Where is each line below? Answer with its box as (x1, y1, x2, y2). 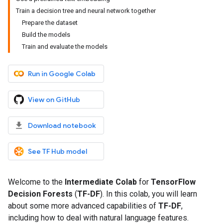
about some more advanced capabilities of (8, 201, 158, 211)
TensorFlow (151, 177, 196, 187)
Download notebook (28, 121, 96, 130)
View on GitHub (28, 95, 80, 104)
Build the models (22, 31, 70, 38)
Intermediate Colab (65, 177, 137, 187)
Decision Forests (8, 189, 73, 199)
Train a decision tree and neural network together (16, 7, 156, 14)
